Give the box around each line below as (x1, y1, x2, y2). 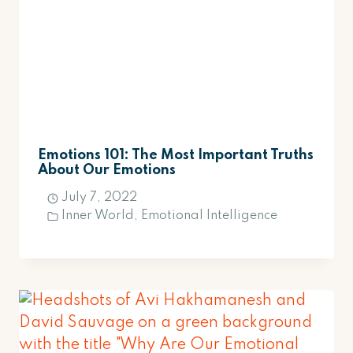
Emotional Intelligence (141, 210, 278, 223)
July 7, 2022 (61, 191, 138, 205)
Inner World (61, 210, 135, 223)
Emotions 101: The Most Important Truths (38, 148, 314, 162)
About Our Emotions (38, 163, 176, 177)
